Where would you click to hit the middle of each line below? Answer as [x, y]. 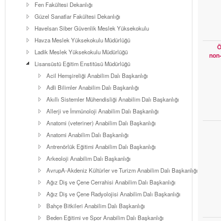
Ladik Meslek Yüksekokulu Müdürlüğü [81, 52]
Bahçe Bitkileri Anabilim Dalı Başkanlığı [96, 206]
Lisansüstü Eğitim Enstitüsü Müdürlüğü [82, 64]
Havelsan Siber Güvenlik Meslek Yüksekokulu [92, 28]
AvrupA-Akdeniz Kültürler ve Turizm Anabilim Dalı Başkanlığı [122, 170]
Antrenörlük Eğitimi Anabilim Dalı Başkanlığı [101, 147]
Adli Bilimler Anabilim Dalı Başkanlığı [93, 87]
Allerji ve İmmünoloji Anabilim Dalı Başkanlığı [103, 111]
